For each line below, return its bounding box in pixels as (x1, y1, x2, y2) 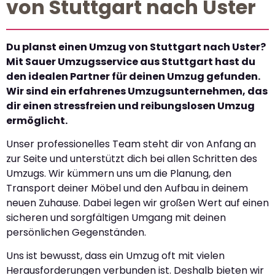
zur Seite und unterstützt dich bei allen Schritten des (6, 151, 257, 166)
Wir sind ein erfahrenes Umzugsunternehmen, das (6, 83, 268, 98)
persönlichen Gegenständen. (6, 225, 146, 239)
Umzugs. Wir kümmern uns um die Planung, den (6, 166, 231, 180)
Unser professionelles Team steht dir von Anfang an (6, 136, 256, 151)
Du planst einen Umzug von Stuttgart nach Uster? (6, 39, 266, 54)
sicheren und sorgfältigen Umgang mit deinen (6, 210, 226, 225)
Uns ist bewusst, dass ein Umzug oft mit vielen (6, 249, 225, 263)
